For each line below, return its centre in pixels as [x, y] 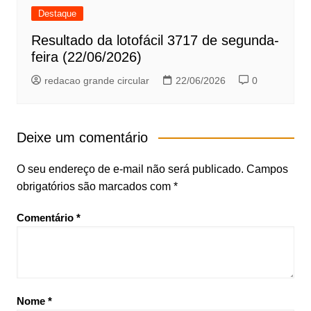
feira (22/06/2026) [86, 57]
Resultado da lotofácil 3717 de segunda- [155, 41]
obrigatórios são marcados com [95, 187]
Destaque [57, 14]
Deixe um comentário [82, 138]
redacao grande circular [96, 81]
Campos [267, 169]
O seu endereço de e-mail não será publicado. [130, 169]
